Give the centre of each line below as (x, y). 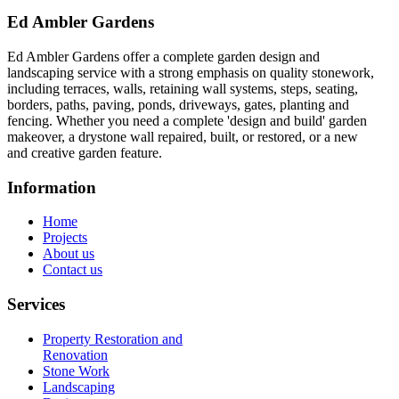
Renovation (75, 354)
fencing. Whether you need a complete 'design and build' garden (187, 121)
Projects (65, 238)
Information (52, 187)
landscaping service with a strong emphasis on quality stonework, (191, 73)
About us (69, 254)
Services (36, 305)
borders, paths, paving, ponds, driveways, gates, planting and (178, 105)
